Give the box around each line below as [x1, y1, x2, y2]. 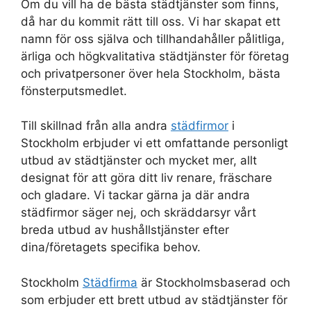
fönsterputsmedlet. [21, 83, 127, 98]
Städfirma [83, 275, 137, 289]
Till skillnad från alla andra [21, 119, 171, 133]
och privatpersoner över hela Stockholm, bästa [21, 66, 280, 81]
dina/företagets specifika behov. [21, 240, 201, 255]
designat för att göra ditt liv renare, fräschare [21, 171, 272, 185]
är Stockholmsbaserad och [137, 275, 290, 289]
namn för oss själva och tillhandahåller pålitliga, [21, 31, 285, 46]
